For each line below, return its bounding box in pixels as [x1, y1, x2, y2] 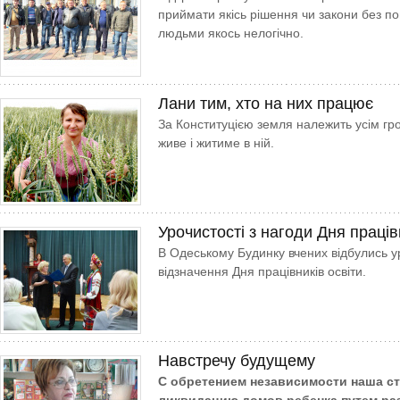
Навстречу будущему [158, 352, 315, 370]
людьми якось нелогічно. [158, 26, 304, 40]
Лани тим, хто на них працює [158, 95, 373, 112]
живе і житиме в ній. [158, 136, 278, 150]
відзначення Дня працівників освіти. [158, 264, 366, 279]
